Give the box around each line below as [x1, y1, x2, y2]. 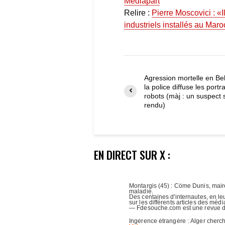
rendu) [144, 100, 165, 109]
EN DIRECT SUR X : [94, 146, 170, 163]
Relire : [124, 8, 152, 17]
